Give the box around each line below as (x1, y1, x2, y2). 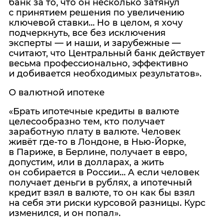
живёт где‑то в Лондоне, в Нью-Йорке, (9, 137, 186, 147)
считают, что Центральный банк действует (9, 48, 205, 59)
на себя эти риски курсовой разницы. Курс (9, 198, 205, 208)
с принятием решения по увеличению (9, 7, 185, 18)
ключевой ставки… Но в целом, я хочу (9, 17, 183, 28)
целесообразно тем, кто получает (9, 116, 165, 127)
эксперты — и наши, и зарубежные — (9, 38, 181, 48)
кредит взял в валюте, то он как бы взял (9, 187, 195, 198)
